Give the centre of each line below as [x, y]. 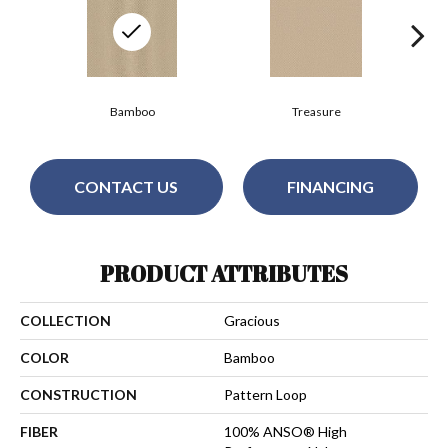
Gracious [252, 320]
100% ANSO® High [285, 431]
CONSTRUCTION [78, 394]
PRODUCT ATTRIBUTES [224, 273]
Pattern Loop [265, 394]
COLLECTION [65, 320]
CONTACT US [126, 187]
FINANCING [330, 187]
